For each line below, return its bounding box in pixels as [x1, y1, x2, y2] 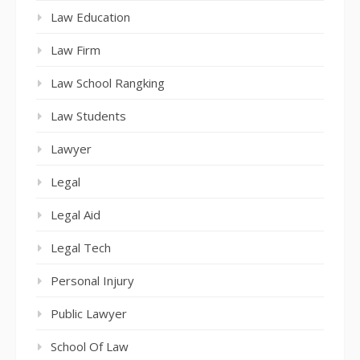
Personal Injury [51, 272, 134, 289]
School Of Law [51, 338, 129, 355]
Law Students [51, 108, 126, 125]
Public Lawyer [51, 305, 127, 322]
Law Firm [51, 42, 100, 59]
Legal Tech [51, 239, 111, 256]
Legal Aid [51, 207, 100, 223]
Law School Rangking [51, 75, 165, 92]
